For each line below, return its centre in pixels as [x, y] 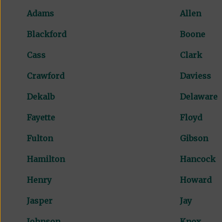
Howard [195, 180]
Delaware [198, 96]
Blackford [46, 34]
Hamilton [46, 159]
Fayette [41, 117]
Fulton [40, 138]
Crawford [45, 76]
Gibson [194, 138]
